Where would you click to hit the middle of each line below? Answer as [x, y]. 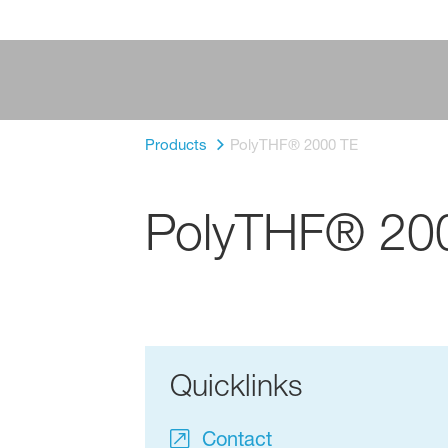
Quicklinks [235, 385]
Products [175, 144]
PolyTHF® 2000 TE [293, 144]
